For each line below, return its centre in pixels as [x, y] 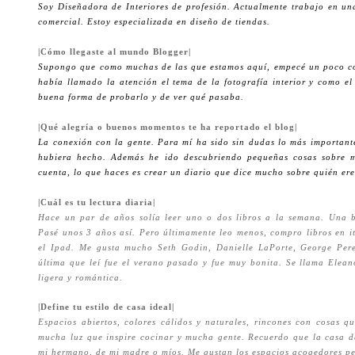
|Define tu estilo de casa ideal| [107, 307]
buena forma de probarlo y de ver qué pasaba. [141, 97]
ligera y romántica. [81, 278]
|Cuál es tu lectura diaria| [97, 203]
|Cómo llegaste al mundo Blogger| [115, 52]
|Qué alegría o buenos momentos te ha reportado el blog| [168, 128]
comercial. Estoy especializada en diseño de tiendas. [155, 22]
